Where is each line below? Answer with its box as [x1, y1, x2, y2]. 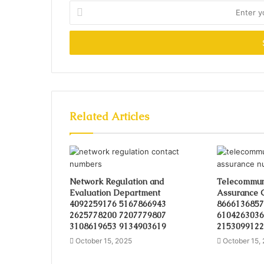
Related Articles [70, 109, 149, 123]
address [69, 38, 98, 48]
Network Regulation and [70, 176, 164, 187]
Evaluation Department [70, 187, 160, 198]
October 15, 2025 [75, 236, 132, 245]
